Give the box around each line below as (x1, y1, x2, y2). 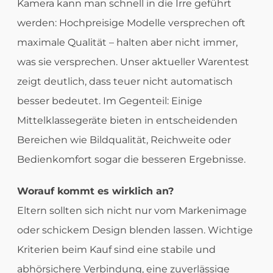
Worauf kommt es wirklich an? (16, 185, 174, 197)
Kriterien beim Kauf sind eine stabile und (16, 244, 216, 256)
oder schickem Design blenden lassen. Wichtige (16, 224, 253, 236)
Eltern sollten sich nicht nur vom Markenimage (16, 205, 247, 217)
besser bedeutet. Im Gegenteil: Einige (16, 95, 202, 107)
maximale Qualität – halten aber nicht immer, (16, 37, 238, 49)
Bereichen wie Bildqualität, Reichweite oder (16, 134, 231, 146)
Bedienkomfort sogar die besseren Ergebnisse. (16, 154, 246, 166)
